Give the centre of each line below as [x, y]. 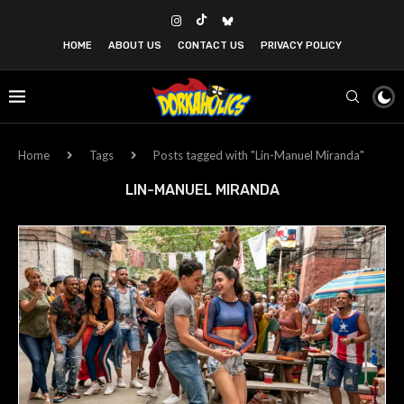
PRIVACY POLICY [301, 46]
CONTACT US [211, 46]
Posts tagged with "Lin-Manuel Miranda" [259, 155]
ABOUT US [134, 46]
